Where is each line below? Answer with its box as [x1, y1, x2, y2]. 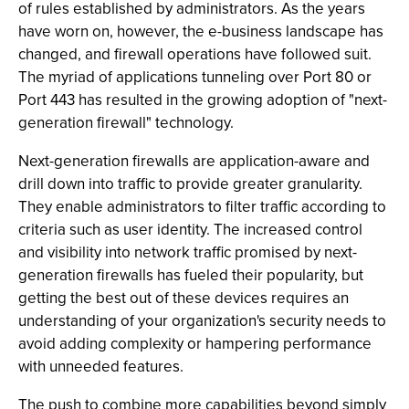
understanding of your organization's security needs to [18, 309, 386, 332]
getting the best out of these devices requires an [18, 287, 349, 309]
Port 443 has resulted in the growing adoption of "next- [18, 89, 387, 111]
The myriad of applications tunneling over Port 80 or [18, 66, 372, 89]
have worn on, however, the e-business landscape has [18, 20, 383, 43]
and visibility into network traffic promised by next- [18, 241, 357, 264]
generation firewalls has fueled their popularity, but [18, 264, 363, 287]
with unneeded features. [18, 355, 184, 378]
